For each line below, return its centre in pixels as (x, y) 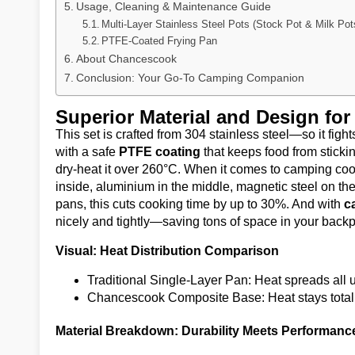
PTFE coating (160, 152)
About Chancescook (126, 59)
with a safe (87, 152)
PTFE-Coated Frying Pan (160, 41)
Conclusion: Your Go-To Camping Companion (190, 78)
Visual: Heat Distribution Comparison (167, 251)
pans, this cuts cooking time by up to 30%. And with (200, 204)
